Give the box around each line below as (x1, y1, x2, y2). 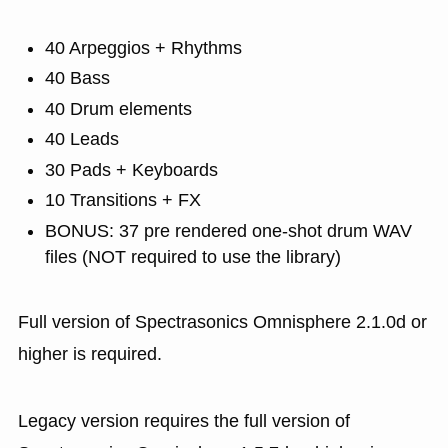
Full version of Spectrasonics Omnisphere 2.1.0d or (17, 311, 427, 332)
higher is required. (17, 343, 162, 364)
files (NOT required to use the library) (44, 246, 341, 267)
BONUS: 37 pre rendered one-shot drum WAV (44, 220, 412, 241)
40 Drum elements (44, 98, 192, 119)
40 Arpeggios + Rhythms (44, 37, 242, 58)
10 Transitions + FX (44, 190, 201, 211)
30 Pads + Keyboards (44, 159, 218, 180)
